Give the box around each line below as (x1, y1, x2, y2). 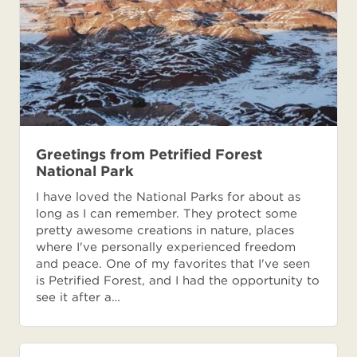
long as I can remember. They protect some (36, 206, 297, 221)
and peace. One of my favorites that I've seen (36, 256, 310, 271)
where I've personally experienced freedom (36, 239, 296, 254)
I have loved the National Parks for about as (36, 189, 300, 204)
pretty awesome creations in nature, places (36, 222, 294, 237)
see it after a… (36, 289, 120, 304)
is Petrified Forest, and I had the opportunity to (36, 273, 320, 288)
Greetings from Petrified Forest (36, 145, 262, 163)
